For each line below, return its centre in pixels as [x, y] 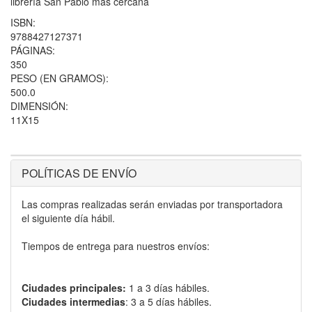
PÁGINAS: [33, 50]
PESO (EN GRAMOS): [60, 78]
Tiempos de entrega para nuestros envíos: [116, 245]
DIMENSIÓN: [39, 106]
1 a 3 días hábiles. [168, 287]
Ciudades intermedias [73, 301]
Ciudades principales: [74, 287]
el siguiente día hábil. [68, 218]
